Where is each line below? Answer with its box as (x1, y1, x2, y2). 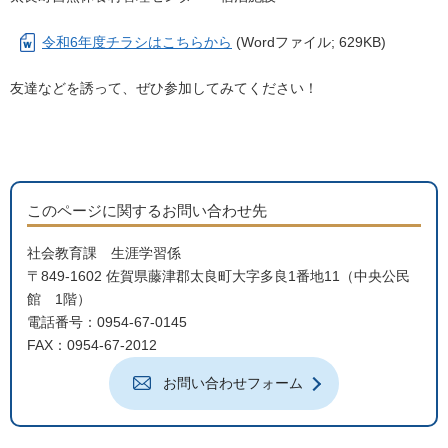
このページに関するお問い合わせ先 (27, 202, 267, 219)
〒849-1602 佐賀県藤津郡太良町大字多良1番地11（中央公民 (27, 268, 410, 284)
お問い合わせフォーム (163, 375, 303, 391)
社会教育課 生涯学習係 (27, 245, 181, 261)
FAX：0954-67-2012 (27, 337, 157, 353)
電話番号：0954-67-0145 (27, 314, 187, 330)
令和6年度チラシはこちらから (42, 34, 232, 50)
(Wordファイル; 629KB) (232, 34, 386, 50)
